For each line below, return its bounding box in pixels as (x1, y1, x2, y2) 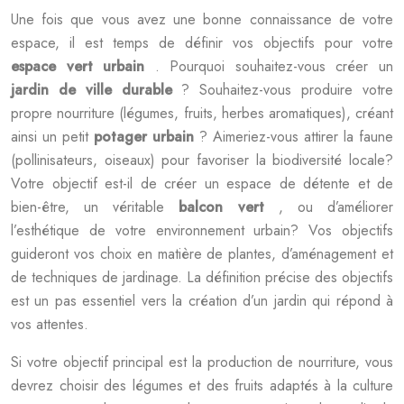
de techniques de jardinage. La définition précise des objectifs (11, 267, 393, 288)
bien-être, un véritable (11, 197, 179, 217)
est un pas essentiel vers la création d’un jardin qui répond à (11, 290, 393, 311)
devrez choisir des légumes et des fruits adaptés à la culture (11, 375, 393, 396)
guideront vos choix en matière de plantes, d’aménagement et (11, 243, 393, 264)
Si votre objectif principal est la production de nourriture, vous (11, 352, 393, 372)
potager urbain (94, 126, 199, 147)
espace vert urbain (11, 56, 155, 77)
